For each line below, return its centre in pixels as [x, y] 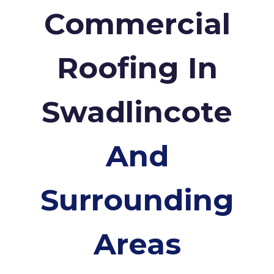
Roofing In [137, 68]
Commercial [137, 24]
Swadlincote [137, 112]
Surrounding [137, 200]
